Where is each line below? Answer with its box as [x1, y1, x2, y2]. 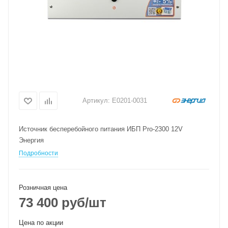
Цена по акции [19, 219, 63, 226]
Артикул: [82, 96, 110, 104]
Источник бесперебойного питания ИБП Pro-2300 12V [19, 125, 183, 133]
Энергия [19, 136, 44, 144]
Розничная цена [19, 184, 67, 191]
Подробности [19, 150, 58, 157]
